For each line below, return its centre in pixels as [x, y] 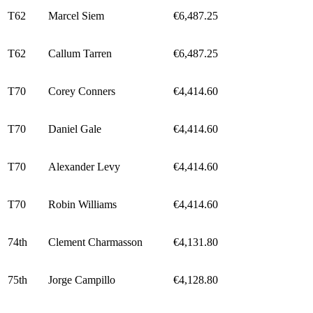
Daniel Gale [75, 129]
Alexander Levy [84, 166]
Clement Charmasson [95, 242]
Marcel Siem [76, 15]
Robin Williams [82, 204]
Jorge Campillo [82, 279]
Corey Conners [82, 91]
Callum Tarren [80, 53]
